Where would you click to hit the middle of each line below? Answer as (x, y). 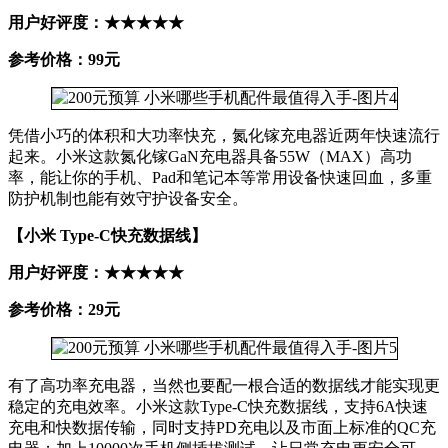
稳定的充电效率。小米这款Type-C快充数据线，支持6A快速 (218, 407)
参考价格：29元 (64, 310)
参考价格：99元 (64, 60)
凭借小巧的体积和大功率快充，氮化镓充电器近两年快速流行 (224, 136)
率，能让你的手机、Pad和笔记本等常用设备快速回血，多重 (220, 178)
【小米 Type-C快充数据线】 (107, 236)
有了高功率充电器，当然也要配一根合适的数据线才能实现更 (224, 386)
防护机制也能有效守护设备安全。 (128, 199)
